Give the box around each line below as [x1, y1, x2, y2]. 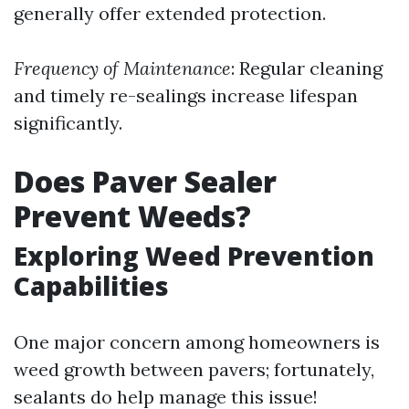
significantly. [14, 111, 122, 134]
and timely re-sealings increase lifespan [14, 84, 358, 107]
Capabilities [14, 268, 169, 303]
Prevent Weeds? [14, 196, 251, 236]
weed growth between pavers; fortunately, [14, 358, 374, 381]
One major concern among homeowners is [14, 330, 380, 353]
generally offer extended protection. [14, 2, 326, 25]
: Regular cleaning [231, 57, 383, 79]
